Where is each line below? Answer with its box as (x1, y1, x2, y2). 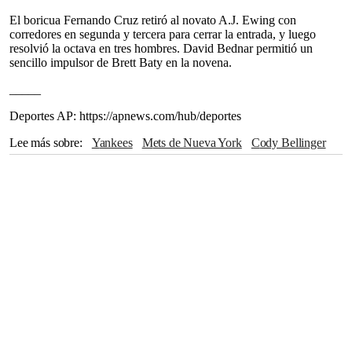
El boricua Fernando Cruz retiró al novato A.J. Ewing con (9, 13, 296, 27)
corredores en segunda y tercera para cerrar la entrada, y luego (9, 27, 316, 41)
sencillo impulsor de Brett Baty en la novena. (9, 56, 232, 69)
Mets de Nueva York (152, 136, 242, 149)
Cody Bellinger (259, 136, 326, 149)
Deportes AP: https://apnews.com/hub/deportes (9, 109, 241, 123)
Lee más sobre (9, 136, 79, 149)
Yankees (99, 136, 133, 149)
